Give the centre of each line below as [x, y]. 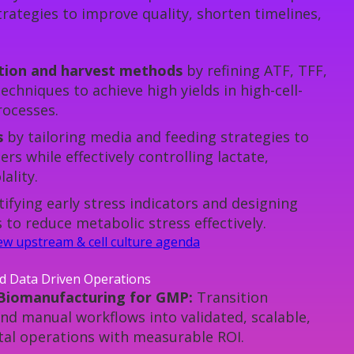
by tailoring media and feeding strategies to [156, 137]
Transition [232, 298]
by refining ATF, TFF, [255, 71]
